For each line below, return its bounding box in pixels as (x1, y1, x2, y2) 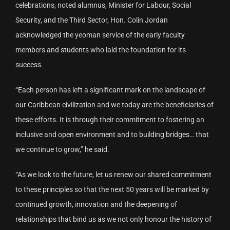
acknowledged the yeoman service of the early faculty (15, 30, 185, 39)
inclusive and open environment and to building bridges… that (15, 130, 209, 139)
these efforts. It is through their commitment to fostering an (15, 115, 204, 124)
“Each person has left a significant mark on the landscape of (15, 85, 205, 94)
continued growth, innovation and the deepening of (15, 200, 177, 208)
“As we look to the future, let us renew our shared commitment (15, 170, 212, 179)
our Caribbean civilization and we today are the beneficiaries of (15, 100, 214, 109)
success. (15, 60, 43, 69)
